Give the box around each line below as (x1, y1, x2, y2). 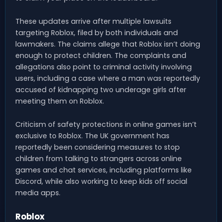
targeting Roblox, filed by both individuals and (15, 27, 178, 38)
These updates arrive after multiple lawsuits (15, 16, 171, 26)
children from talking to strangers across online (15, 153, 182, 164)
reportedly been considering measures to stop (15, 142, 180, 152)
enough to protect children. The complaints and (15, 50, 186, 60)
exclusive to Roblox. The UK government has (15, 130, 169, 141)
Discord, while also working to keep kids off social (15, 176, 187, 186)
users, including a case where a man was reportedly (15, 73, 200, 83)
